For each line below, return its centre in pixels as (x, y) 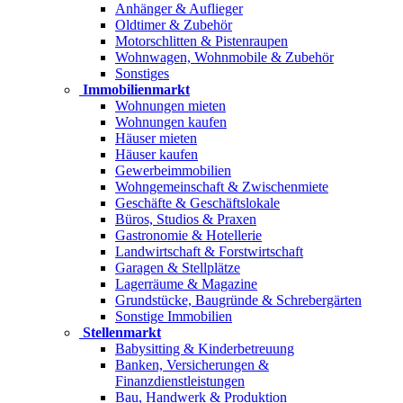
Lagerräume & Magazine (186, 284)
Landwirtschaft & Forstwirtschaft (209, 251)
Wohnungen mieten (170, 106)
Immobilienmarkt (136, 90)
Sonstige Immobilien (174, 316)
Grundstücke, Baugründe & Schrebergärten (238, 300)
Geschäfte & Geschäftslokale (197, 203)
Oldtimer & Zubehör (174, 25)
